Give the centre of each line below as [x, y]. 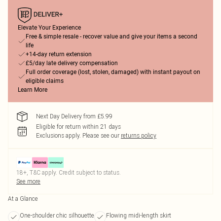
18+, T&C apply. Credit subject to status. [69, 172]
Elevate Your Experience [49, 28]
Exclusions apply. [58, 135]
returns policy [139, 135]
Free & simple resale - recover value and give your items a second [111, 37]
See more [28, 181]
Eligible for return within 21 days [78, 127]
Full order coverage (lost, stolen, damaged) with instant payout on [113, 72]
